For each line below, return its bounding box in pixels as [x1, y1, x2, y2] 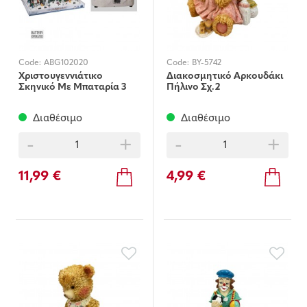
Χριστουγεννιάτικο [19, 71, 103, 82]
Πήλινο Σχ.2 [167, 82, 220, 93]
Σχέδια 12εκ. [19, 93, 72, 104]
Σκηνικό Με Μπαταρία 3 [19, 82, 126, 93]
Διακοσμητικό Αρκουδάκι [167, 71, 283, 82]
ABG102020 [44, 59, 88, 68]
